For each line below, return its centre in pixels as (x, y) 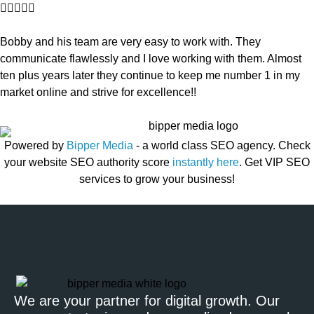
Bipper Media (100, 146)
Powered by (35, 146)
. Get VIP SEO (274, 163)
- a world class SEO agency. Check (221, 146)
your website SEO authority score (88, 163)
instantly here (206, 163)
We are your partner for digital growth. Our (147, 300)
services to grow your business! (157, 179)
